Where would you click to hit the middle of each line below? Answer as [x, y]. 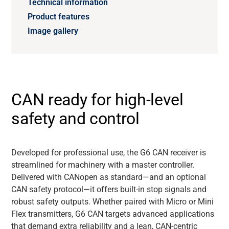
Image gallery [53, 31]
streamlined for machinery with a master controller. [103, 165]
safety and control [75, 119]
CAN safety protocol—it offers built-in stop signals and [109, 189]
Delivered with [38, 177]
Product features [59, 17]
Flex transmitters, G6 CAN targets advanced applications [113, 214]
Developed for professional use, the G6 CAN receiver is [109, 153]
